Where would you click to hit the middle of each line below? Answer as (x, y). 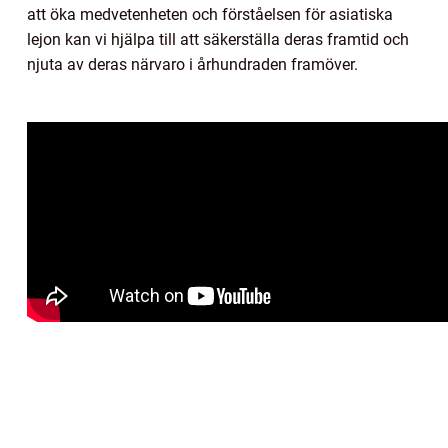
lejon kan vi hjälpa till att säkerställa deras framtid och (218, 40)
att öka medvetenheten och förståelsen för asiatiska (210, 15)
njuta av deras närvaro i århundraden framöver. (192, 65)
